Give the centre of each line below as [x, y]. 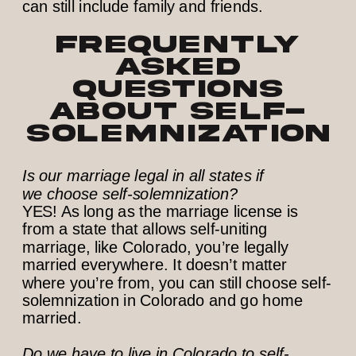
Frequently [178, 44]
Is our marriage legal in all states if [143, 176]
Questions [178, 89]
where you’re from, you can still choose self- [177, 282]
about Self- [178, 111]
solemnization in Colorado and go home [163, 300]
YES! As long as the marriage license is [161, 211]
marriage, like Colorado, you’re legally [155, 247]
